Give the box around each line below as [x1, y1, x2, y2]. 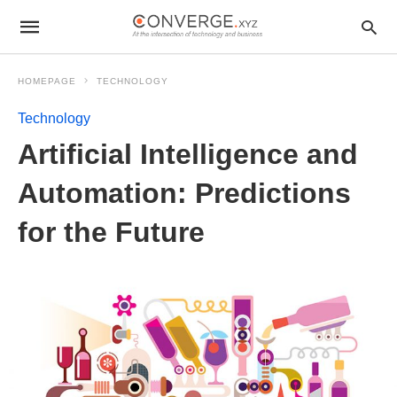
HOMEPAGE [18, 76, 76, 86]
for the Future [18, 216, 205, 248]
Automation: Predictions [18, 177, 351, 209]
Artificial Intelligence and [18, 138, 358, 170]
